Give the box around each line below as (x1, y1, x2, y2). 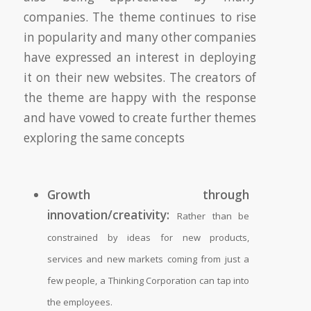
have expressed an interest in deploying (23, 49, 257, 65)
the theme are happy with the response (23, 90, 257, 106)
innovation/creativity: (47, 207, 169, 223)
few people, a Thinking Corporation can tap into (47, 274, 250, 287)
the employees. (47, 296, 112, 308)
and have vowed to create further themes (23, 110, 257, 126)
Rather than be (176, 210, 250, 222)
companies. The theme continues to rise (23, 9, 257, 25)
